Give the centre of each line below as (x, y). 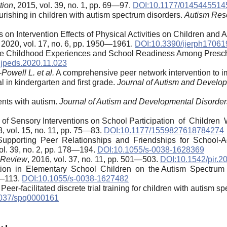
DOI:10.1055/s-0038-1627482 (75, 178)
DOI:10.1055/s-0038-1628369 (151, 149)
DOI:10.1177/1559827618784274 (164, 130)
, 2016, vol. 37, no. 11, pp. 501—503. (94, 159)
